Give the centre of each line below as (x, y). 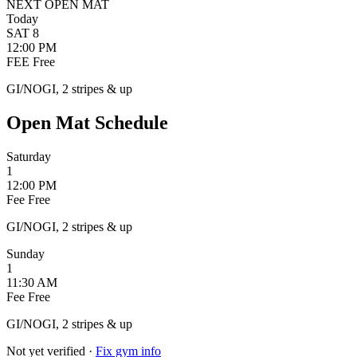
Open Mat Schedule (87, 122)
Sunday (25, 253)
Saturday (29, 156)
